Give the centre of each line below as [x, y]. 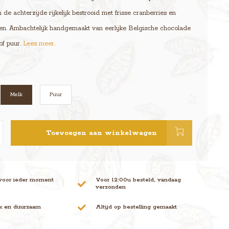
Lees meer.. [39, 44]
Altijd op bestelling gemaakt [136, 207]
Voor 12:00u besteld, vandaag [139, 180]
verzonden [111, 187]
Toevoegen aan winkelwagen [101, 133]
